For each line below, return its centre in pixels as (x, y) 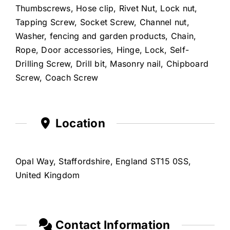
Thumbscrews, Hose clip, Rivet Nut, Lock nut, (106, 8)
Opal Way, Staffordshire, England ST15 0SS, (103, 161)
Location (79, 123)
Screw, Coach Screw (57, 77)
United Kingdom (47, 175)
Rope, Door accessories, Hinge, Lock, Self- (102, 50)
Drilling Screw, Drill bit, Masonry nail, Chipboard (112, 63)
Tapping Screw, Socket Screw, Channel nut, (102, 22)
